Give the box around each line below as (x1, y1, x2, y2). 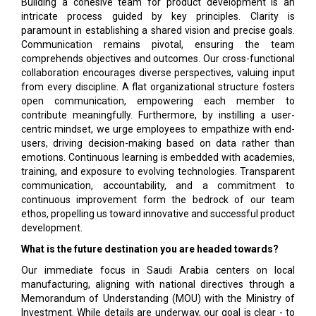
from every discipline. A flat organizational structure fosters (21, 81, 295, 92)
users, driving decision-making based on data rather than (21, 138, 295, 149)
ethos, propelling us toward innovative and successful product (21, 208, 295, 219)
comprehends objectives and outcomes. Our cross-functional (21, 53, 295, 64)
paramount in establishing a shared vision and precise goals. (21, 25, 295, 36)
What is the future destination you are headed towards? (21, 243, 279, 255)
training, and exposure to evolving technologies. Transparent (21, 166, 295, 177)
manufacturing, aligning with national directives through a (21, 279, 295, 290)
